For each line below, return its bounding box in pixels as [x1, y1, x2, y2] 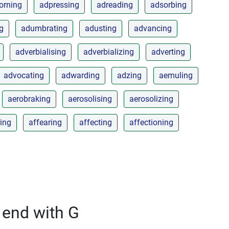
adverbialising [15, 47, 66, 57]
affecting [79, 117, 112, 127]
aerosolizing [129, 94, 173, 104]
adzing [117, 70, 142, 80]
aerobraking [8, 94, 51, 104]
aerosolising [68, 94, 112, 104]
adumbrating [21, 23, 67, 33]
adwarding [61, 70, 100, 80]
